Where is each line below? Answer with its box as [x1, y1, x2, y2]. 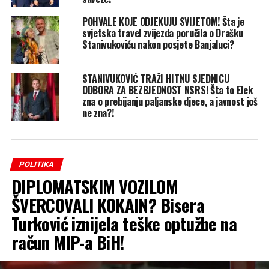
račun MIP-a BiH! [11, 229, 124, 255]
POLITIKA [17, 160, 55, 169]
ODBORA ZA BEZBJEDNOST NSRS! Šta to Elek [82, 83, 253, 98]
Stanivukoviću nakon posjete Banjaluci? [82, 37, 234, 52]
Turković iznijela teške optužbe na [11, 211, 237, 237]
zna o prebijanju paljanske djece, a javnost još [82, 94, 258, 109]
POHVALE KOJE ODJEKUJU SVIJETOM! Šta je [82, 14, 244, 29]
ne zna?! [82, 106, 114, 121]
